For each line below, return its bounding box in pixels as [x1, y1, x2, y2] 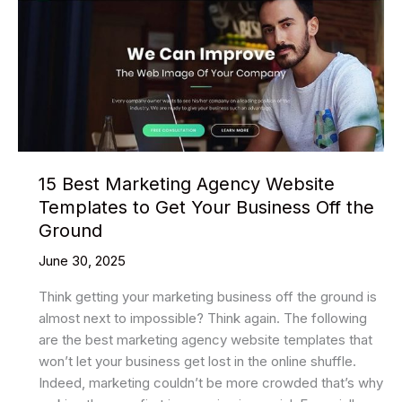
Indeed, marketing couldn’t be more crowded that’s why [38, 373, 383, 391]
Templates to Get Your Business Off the [38, 196, 374, 218]
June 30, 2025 [38, 251, 126, 269]
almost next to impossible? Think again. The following [38, 309, 367, 327]
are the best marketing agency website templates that [38, 330, 372, 348]
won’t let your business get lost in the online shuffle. [38, 352, 356, 370]
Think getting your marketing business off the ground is [38, 287, 377, 305]
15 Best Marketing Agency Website [38, 172, 335, 195]
